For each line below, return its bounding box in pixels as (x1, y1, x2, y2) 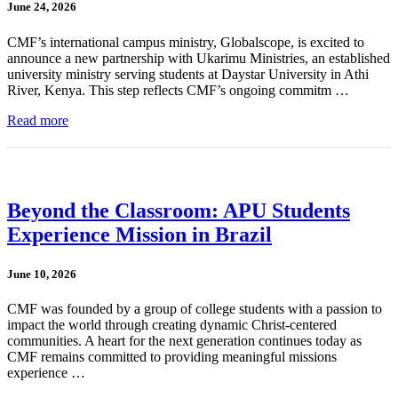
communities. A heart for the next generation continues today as (7, 332, 362, 348)
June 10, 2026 (7, 267, 76, 281)
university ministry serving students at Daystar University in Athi (7, 66, 369, 82)
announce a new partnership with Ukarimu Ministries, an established (7, 50, 390, 66)
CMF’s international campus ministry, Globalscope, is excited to (7, 34, 364, 50)
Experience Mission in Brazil (7, 223, 272, 247)
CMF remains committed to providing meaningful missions (7, 348, 337, 364)
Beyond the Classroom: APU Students (7, 199, 350, 223)
